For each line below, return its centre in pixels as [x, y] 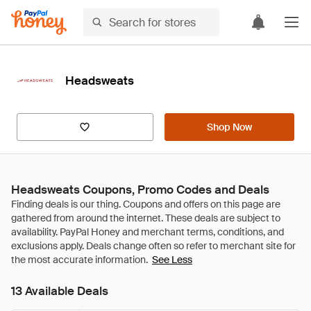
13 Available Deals [60, 291]
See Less [172, 260]
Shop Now [229, 127]
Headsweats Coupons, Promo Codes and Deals [140, 190]
